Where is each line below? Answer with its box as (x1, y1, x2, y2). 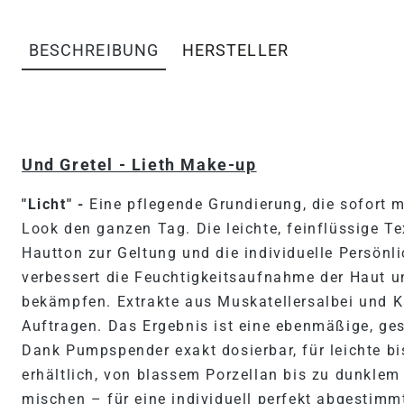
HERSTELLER (181, 41, 289, 60)
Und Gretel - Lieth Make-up (22, 155, 257, 174)
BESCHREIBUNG (29, 41, 159, 60)
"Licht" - (22, 196, 89, 213)
